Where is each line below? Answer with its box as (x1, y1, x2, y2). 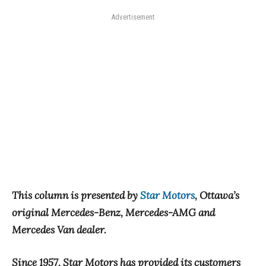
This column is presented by (12, 189, 140, 202)
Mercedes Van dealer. (12, 223, 106, 237)
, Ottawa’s (195, 189, 239, 202)
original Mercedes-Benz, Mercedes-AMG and (12, 206, 215, 220)
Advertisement (111, 12, 155, 22)
